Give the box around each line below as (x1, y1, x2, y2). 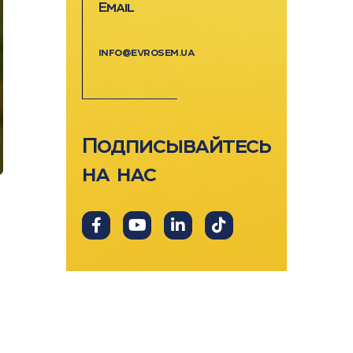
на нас (81, 161, 156, 186)
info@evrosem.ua (98, 46, 195, 58)
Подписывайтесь (81, 132, 271, 158)
